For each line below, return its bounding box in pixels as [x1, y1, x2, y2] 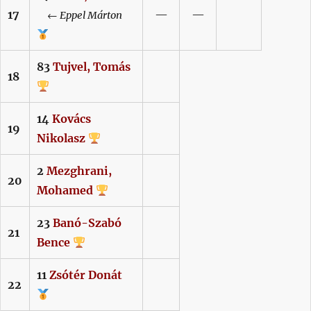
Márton [87, 9, 122, 22]
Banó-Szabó [53, 216, 121, 230]
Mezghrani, [47, 164, 112, 178]
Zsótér [49, 268, 85, 283]
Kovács [52, 112, 91, 126]
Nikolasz [37, 131, 88, 146]
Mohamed [37, 183, 96, 198]
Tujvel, [53, 60, 90, 74]
